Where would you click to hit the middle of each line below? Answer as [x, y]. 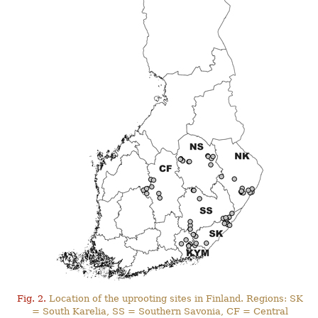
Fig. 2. [31, 298]
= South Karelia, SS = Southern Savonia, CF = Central [160, 311]
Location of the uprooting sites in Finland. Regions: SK [174, 298]
